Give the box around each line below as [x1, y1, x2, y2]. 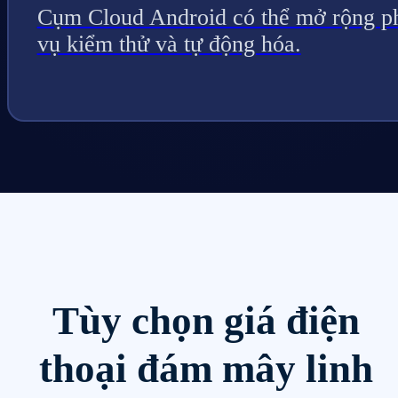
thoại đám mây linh [39, 346, 373, 392]
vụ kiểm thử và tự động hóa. [36, 31, 301, 58]
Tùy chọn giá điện [52, 298, 360, 344]
